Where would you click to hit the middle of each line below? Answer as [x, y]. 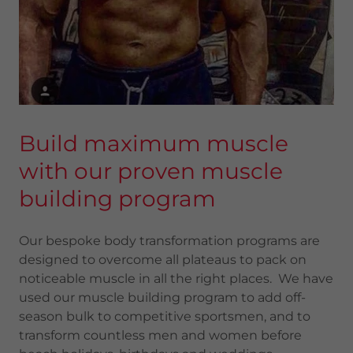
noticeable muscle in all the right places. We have [176, 279]
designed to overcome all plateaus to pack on [163, 260]
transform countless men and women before [160, 335]
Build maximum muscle [154, 143]
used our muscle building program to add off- [162, 297]
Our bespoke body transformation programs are [169, 241]
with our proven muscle [151, 171]
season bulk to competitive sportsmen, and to [165, 316]
